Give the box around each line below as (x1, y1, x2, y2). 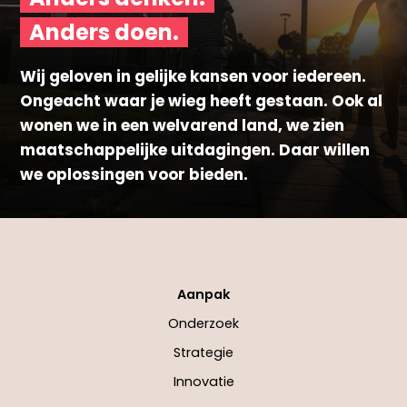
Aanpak (176, 285, 231, 304)
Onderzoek (168, 314, 239, 333)
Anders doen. (29, 17, 179, 48)
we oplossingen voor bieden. (20, 164, 249, 186)
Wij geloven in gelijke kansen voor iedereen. (20, 65, 367, 88)
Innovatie (173, 372, 234, 392)
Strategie (174, 343, 233, 362)
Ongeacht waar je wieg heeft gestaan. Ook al (20, 90, 383, 113)
